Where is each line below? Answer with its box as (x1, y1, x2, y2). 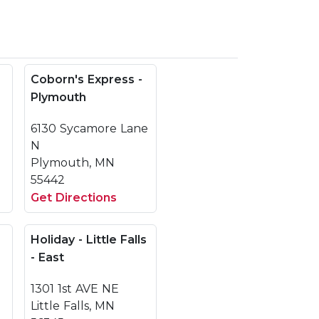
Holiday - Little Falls (31, 233, 147, 246)
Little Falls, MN (31, 299, 115, 313)
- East (31, 251, 64, 264)
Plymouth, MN (31, 156, 115, 169)
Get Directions (31, 191, 117, 204)
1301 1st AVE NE (31, 282, 119, 296)
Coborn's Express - (31, 73, 142, 86)
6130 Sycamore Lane (31, 122, 148, 135)
